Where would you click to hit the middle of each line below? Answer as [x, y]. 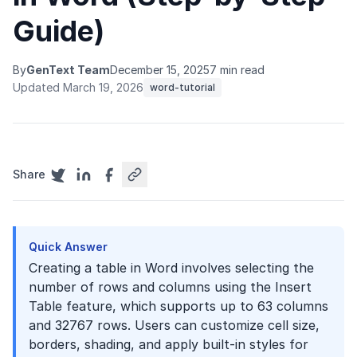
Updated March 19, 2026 [78, 87]
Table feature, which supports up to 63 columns [178, 306]
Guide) [59, 31]
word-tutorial [182, 87]
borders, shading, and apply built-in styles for [169, 344]
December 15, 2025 [160, 70]
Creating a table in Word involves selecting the [171, 268]
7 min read [237, 70]
